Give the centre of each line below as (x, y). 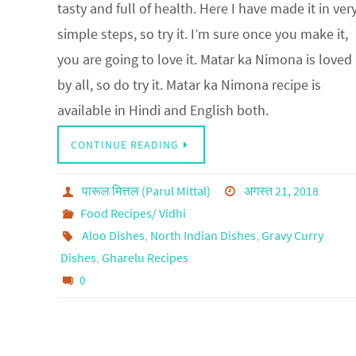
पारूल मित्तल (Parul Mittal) (146, 191)
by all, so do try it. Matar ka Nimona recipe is (189, 85)
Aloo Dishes (113, 236)
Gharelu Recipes (145, 258)
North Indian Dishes (203, 236)
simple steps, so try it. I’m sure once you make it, (203, 34)
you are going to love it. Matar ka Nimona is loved (205, 60)
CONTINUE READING (125, 145)
